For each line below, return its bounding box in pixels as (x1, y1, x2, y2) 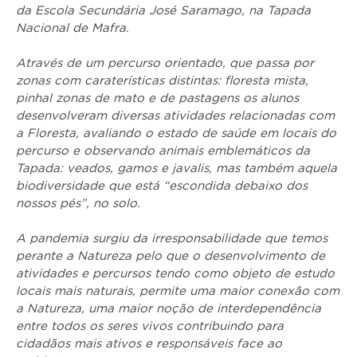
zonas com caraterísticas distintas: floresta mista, (16, 75, 308, 87)
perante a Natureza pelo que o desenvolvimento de (16, 250, 325, 262)
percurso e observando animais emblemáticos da (16, 145, 310, 157)
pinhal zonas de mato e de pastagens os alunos (16, 92, 299, 104)
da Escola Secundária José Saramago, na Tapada (16, 5, 311, 17)
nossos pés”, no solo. (16, 198, 140, 210)
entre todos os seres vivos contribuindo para (16, 320, 284, 332)
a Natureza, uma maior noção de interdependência (16, 303, 321, 315)
